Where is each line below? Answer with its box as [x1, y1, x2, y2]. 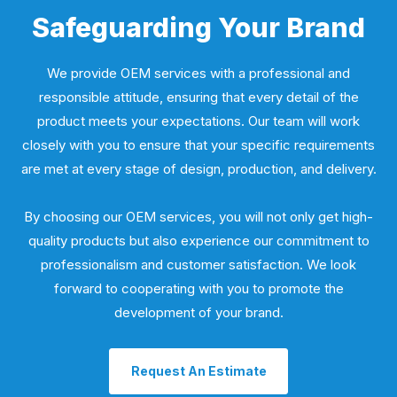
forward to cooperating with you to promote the [53, 280, 344, 297]
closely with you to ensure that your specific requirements [22, 136, 375, 153]
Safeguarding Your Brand [32, 12, 365, 43]
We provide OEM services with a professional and [47, 65, 350, 82]
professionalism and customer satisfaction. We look [41, 256, 356, 273]
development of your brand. [113, 304, 284, 321]
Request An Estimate [130, 363, 267, 378]
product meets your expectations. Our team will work [37, 113, 360, 129]
